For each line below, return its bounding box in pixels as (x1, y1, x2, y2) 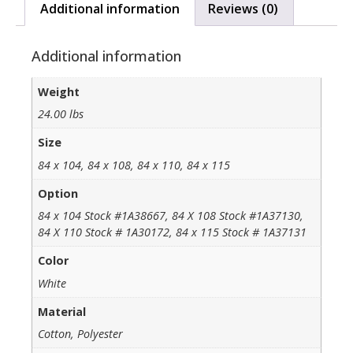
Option (38, 185, 79, 201)
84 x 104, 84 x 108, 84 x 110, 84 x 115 (38, 157, 231, 173)
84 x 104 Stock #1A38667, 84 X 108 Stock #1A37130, (38, 208, 304, 224)
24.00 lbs (38, 106, 84, 121)
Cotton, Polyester (38, 326, 124, 342)
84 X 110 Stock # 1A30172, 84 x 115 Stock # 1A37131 (38, 225, 307, 240)
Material (38, 304, 87, 320)
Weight (38, 84, 80, 99)
